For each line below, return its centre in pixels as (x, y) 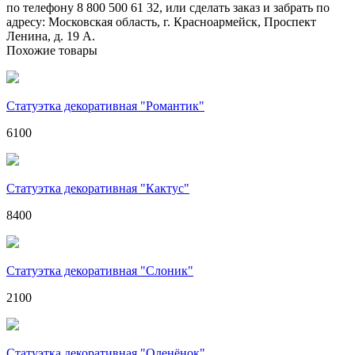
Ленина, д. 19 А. (51, 36)
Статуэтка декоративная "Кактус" (98, 188)
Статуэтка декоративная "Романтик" (105, 105)
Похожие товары (52, 50)
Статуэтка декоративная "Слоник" (100, 270)
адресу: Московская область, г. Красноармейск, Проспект (161, 21)
